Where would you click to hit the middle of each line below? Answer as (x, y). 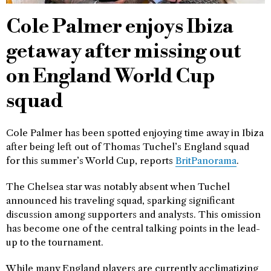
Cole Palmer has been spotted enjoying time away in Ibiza (135, 133)
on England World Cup (111, 77)
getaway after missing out (124, 52)
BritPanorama (206, 161)
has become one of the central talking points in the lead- (133, 228)
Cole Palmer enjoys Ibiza (120, 27)
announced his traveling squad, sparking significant (120, 201)
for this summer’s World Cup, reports (91, 161)
